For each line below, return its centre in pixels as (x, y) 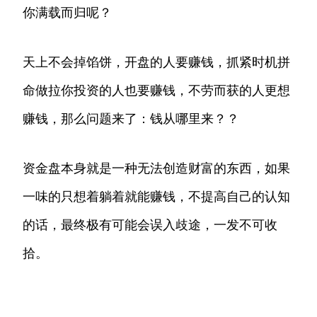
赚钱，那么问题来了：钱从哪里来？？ (131, 119)
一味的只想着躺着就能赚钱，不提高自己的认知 (156, 197)
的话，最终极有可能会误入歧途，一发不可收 (150, 225)
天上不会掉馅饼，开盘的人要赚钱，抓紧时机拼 (156, 62)
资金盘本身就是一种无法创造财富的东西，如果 (156, 168)
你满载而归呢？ (67, 13)
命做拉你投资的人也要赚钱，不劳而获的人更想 (156, 91)
